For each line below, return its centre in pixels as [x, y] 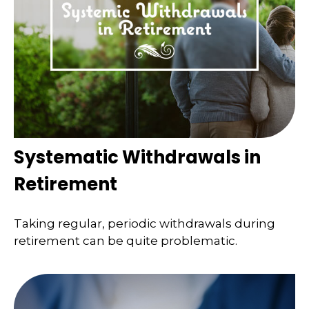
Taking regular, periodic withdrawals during [144, 224]
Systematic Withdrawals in [137, 157]
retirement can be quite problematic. [126, 241]
